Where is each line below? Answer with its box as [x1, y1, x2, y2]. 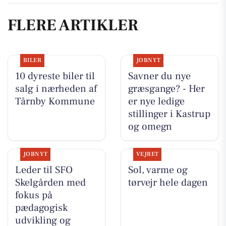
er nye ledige [128, 95, 185, 108]
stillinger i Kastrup [128, 107, 210, 121]
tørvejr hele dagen [128, 176, 208, 190]
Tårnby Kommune [15, 95, 95, 108]
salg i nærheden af [15, 82, 97, 96]
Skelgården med [15, 176, 86, 190]
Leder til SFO [15, 163, 73, 177]
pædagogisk [15, 201, 68, 215]
